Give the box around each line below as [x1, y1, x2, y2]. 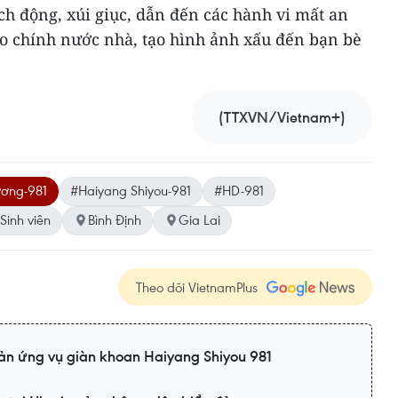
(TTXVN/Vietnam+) [219, 107, 346, 127]
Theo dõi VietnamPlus [136, 278, 258, 296]
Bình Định [88, 211, 141, 228]
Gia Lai [179, 211, 220, 228]
